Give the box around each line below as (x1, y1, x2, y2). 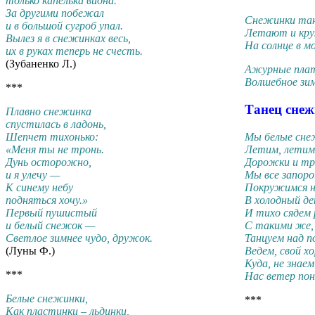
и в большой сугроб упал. (6, 20, 123, 32)
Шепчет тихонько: (6, 131, 98, 143)
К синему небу (6, 181, 73, 194)
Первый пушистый (6, 207, 97, 219)
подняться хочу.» (6, 194, 88, 207)
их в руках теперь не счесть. (6, 45, 143, 58)
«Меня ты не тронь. (6, 143, 104, 156)
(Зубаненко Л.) (6, 58, 76, 70)
